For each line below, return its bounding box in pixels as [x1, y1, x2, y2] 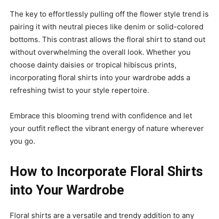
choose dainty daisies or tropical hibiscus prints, [10, 60, 176, 69]
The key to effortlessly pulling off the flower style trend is [10, 9, 209, 19]
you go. [10, 136, 35, 146]
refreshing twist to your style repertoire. [10, 85, 149, 95]
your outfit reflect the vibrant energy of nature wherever [10, 123, 204, 133]
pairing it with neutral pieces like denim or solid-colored [10, 22, 203, 31]
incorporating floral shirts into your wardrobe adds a [10, 72, 190, 82]
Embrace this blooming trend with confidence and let [10, 110, 192, 120]
